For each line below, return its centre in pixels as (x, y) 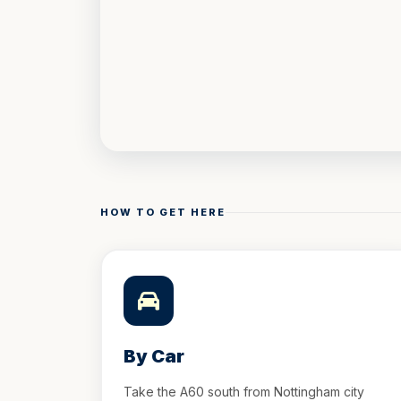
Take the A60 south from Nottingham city (244, 392)
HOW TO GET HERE (163, 212)
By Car (154, 356)
